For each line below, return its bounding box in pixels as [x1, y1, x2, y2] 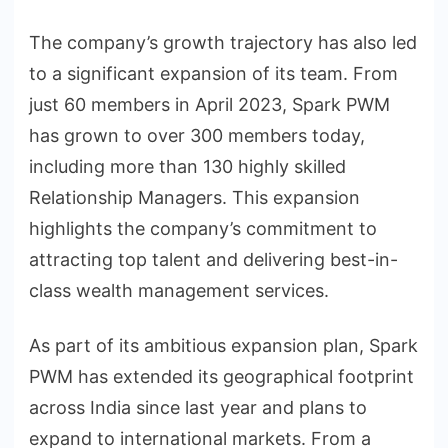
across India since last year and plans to [29, 397, 367, 419]
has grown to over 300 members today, [29, 125, 365, 147]
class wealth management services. [29, 280, 329, 302]
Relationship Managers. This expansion [29, 187, 360, 209]
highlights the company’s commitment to [29, 218, 377, 240]
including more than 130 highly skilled [29, 156, 346, 178]
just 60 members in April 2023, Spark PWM [29, 94, 390, 116]
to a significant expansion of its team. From [29, 63, 398, 85]
